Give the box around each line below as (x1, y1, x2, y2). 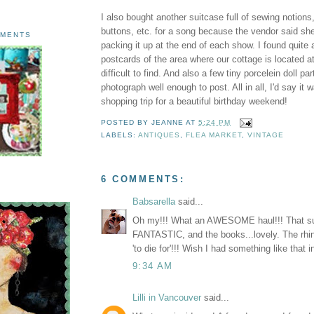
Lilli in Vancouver (132, 292, 201, 303)
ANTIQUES (138, 130, 181, 139)
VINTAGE (247, 130, 284, 139)
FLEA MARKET (186, 130, 243, 139)
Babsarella (132, 196, 175, 207)
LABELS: (101, 130, 139, 139)
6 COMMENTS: (101, 174, 185, 185)
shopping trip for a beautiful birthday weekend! (101, 96, 287, 107)
